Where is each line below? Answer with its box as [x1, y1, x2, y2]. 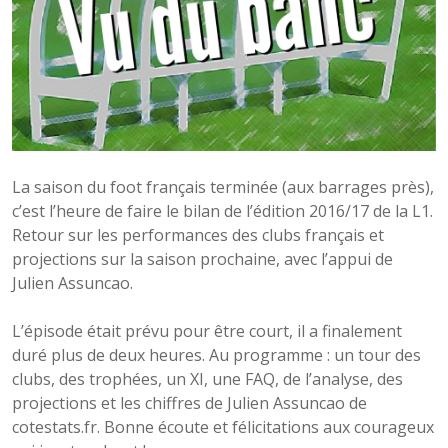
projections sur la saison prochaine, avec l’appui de [12, 247, 393, 270]
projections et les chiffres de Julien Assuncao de [12, 391, 367, 414]
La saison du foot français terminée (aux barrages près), [12, 175, 434, 198]
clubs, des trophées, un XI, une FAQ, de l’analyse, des [12, 367, 403, 390]
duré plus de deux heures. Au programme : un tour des [12, 343, 421, 366]
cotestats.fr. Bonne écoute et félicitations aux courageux [12, 415, 434, 438]
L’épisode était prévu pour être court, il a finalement [12, 319, 402, 342]
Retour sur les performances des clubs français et [12, 223, 384, 246]
